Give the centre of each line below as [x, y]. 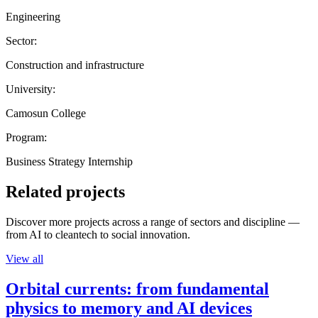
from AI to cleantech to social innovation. [98, 234]
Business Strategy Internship [69, 161]
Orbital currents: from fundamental [137, 289]
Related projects [65, 191]
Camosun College [46, 113]
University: [31, 89]
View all [24, 258]
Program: [26, 137]
